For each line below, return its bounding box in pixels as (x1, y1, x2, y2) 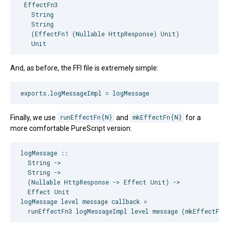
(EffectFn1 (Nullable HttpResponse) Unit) (20, 30, 179, 38)
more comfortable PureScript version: (10, 124, 132, 132)
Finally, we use (10, 113, 57, 122)
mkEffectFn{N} (132, 113, 182, 122)
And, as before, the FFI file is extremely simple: (10, 64, 158, 73)
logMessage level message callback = (20, 197, 147, 206)
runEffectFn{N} (59, 113, 112, 122)
